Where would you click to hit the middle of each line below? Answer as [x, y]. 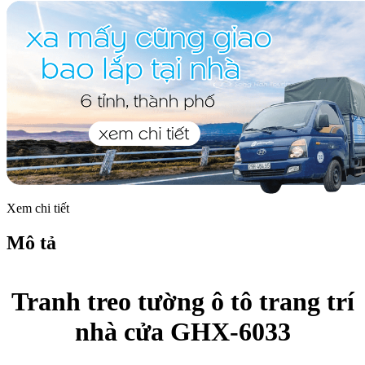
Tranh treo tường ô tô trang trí [182, 301]
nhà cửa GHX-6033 [182, 331]
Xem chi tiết [38, 209]
